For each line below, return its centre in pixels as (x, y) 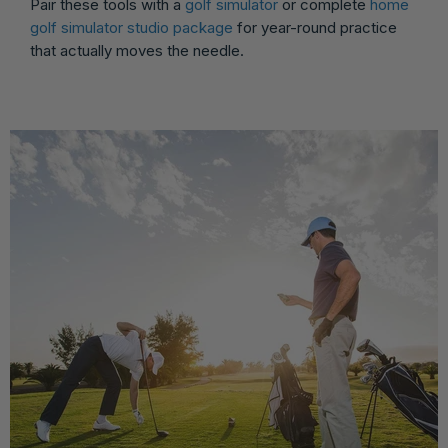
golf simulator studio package (131, 27)
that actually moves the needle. (137, 50)
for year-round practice (315, 27)
